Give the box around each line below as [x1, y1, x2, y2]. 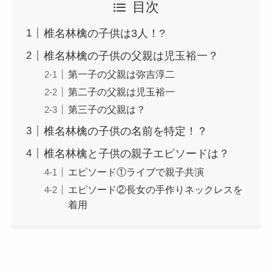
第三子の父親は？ [67, 103, 146, 115]
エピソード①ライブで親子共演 [67, 166, 204, 177]
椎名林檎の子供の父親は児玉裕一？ [43, 49, 219, 62]
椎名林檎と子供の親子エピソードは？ [43, 147, 229, 160]
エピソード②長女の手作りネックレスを [67, 183, 243, 195]
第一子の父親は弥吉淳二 [67, 68, 175, 80]
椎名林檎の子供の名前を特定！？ [43, 124, 208, 137]
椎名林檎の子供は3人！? [43, 27, 165, 39]
